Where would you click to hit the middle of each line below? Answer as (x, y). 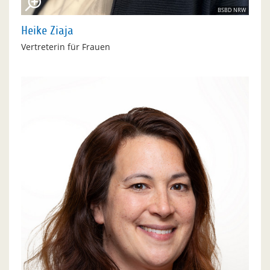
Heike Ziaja (47, 31)
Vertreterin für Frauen (66, 47)
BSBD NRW (232, 10)
